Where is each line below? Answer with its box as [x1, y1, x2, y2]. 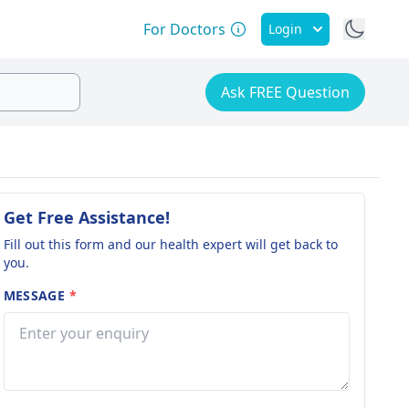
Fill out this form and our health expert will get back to [3, 236, 338, 253]
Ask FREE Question [221, 82, 350, 102]
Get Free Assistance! [3, 206, 170, 228]
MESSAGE [3, 287, 69, 304]
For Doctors [143, 19, 226, 39]
